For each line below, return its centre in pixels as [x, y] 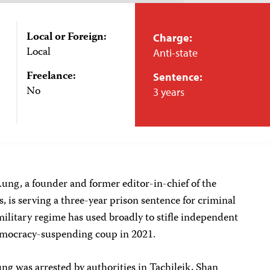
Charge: [173, 38]
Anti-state [175, 53]
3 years [169, 92]
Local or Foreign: [66, 37]
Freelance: [51, 77]
